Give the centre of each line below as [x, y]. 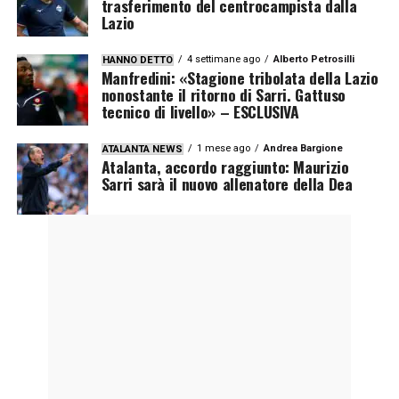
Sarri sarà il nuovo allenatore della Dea [227, 183]
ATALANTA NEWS [142, 149]
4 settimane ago [223, 59]
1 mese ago [223, 148]
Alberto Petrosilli [313, 59]
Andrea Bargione [303, 148]
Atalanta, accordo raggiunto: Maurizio [225, 166]
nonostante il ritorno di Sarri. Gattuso [223, 94]
